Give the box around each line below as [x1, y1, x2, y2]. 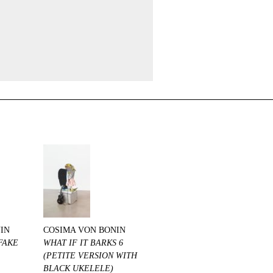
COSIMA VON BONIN [43, 225, 126, 235]
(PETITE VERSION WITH [43, 250, 137, 260]
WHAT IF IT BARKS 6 [43, 238, 123, 247]
